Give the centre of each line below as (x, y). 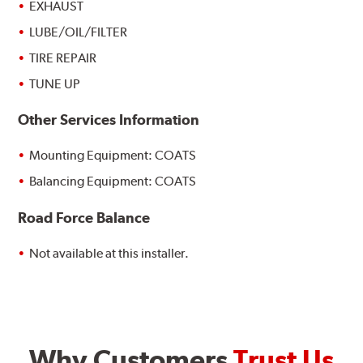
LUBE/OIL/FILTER (79, 32)
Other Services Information (109, 120)
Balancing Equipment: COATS (113, 181)
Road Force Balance (84, 217)
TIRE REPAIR (63, 58)
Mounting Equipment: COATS (113, 156)
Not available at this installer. (109, 253)
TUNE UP (55, 84)
